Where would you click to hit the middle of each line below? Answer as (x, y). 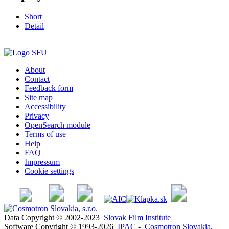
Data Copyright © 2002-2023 (54, 217)
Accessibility (45, 106)
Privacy (37, 116)
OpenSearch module (58, 125)
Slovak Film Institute (137, 217)
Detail (34, 26)
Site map (39, 97)
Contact (37, 79)
